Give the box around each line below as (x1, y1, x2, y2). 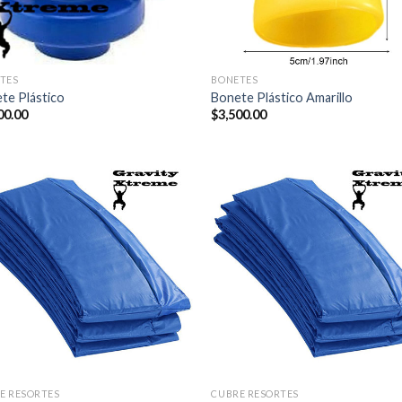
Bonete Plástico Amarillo (211, 89, 354, 105)
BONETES (211, 74, 258, 86)
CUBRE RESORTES (211, 387, 300, 399)
